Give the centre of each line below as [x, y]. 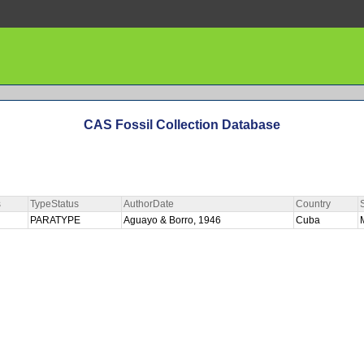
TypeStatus [54, 204]
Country [313, 204]
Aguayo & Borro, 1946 [173, 220]
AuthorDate [149, 204]
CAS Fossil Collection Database [182, 125]
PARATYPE [56, 220]
